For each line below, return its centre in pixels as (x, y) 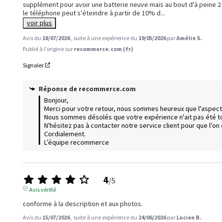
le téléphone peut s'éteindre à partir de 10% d (92, 13)
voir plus (40, 23)
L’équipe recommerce (77, 142)
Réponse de (59, 88)
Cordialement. (65, 134)
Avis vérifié (42, 189)
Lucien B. (189, 217)
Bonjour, (58, 100)
